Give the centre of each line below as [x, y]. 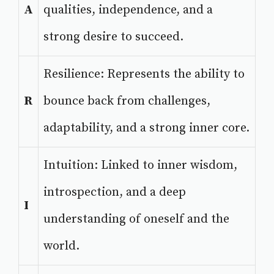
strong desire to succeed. [113, 37]
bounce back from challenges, [127, 102]
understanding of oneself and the [136, 220]
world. [61, 246]
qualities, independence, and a [128, 10]
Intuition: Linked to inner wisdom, [140, 166]
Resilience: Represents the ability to [144, 75]
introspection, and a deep [115, 193]
